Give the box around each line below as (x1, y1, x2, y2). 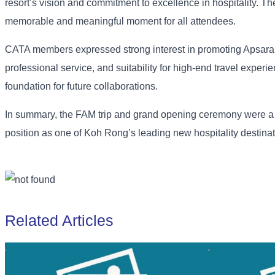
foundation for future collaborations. (5, 81, 158, 92)
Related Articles (5, 212, 114, 230)
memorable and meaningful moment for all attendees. (5, 16, 236, 27)
